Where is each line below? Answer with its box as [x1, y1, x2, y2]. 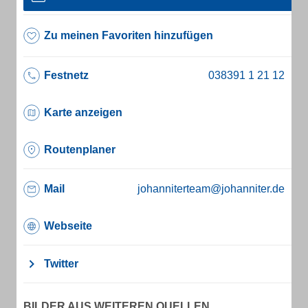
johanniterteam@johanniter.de [137, 183, 285, 195]
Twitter [44, 258, 78, 269]
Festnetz [44, 69, 89, 81]
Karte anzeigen [44, 107, 122, 118]
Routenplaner [44, 144, 115, 155]
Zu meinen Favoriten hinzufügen [44, 30, 213, 41]
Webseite [44, 220, 92, 232]
